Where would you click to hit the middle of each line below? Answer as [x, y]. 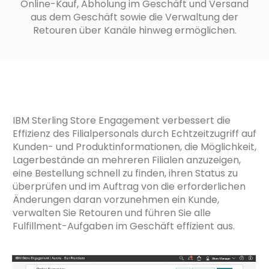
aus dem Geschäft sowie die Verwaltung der [134, 17]
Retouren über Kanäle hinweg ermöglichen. [134, 30]
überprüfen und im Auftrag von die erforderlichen [129, 186]
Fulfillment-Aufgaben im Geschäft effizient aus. [124, 226]
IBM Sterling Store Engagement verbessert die [122, 120]
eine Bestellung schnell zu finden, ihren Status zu [125, 173]
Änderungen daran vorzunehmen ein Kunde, [116, 199]
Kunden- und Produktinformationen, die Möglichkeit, [134, 147]
